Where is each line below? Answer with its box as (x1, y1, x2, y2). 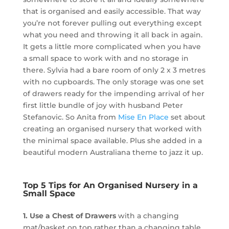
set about (168, 112, 205, 122)
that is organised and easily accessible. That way (22, 7, 201, 16)
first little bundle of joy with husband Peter (22, 101, 183, 110)
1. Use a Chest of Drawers (22, 211, 116, 221)
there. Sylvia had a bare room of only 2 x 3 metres (22, 65, 205, 75)
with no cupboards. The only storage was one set (22, 77, 204, 87)
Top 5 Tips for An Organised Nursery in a (22, 180, 198, 191)
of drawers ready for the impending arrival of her (22, 89, 204, 99)
